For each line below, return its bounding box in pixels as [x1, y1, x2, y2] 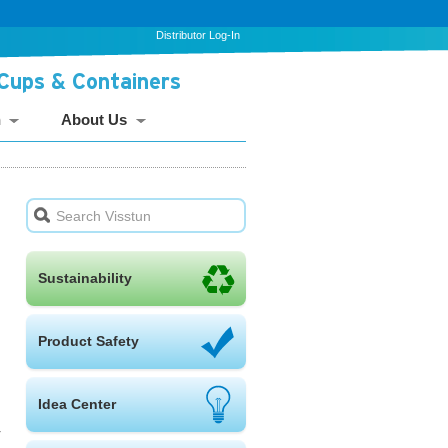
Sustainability [38, 270, 132, 287]
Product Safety [38, 333, 139, 350]
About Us [61, 111, 127, 128]
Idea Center [38, 396, 116, 413]
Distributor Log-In [156, 29, 240, 41]
